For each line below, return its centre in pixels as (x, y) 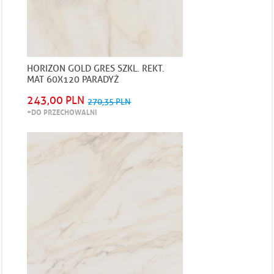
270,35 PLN (109, 102)
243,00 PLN (56, 100)
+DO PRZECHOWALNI (62, 112)
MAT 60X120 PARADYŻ (73, 80)
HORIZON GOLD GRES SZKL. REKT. (96, 68)
